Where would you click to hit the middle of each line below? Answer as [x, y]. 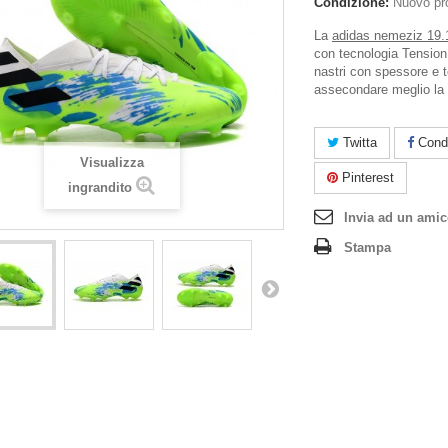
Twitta [358, 142]
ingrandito [100, 187]
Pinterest [366, 177]
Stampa [367, 247]
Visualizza [111, 162]
